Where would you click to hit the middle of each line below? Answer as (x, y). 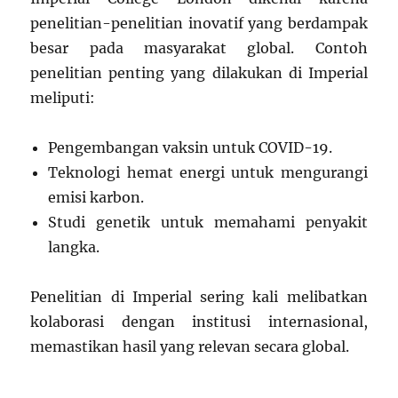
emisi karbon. (96, 197)
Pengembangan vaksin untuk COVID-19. (191, 147)
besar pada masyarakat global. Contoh (199, 48)
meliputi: (63, 97)
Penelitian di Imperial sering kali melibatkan (199, 296)
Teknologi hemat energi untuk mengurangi (208, 172)
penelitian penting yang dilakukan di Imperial (199, 72)
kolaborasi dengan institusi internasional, (199, 321)
